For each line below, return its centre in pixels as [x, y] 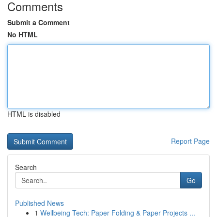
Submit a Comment [39, 22]
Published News [39, 203]
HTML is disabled [34, 114]
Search [26, 167]
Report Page [190, 141]
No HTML [23, 34]
